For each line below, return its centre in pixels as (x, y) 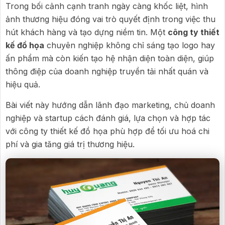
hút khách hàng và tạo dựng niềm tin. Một (87, 32)
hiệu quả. (23, 84)
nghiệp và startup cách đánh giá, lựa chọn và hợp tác (108, 118)
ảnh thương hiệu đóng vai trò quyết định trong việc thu (110, 19)
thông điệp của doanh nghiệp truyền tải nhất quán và (107, 71)
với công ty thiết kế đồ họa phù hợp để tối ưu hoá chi (107, 131)
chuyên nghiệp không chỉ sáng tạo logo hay (130, 45)
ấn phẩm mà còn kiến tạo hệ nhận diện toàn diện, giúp (110, 58)
